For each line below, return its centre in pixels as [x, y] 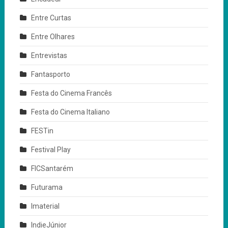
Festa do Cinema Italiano [70, 112]
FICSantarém [52, 168]
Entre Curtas [51, 18]
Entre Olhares [53, 36]
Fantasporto [50, 74]
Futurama [47, 187]
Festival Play [51, 149]
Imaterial [45, 206]
